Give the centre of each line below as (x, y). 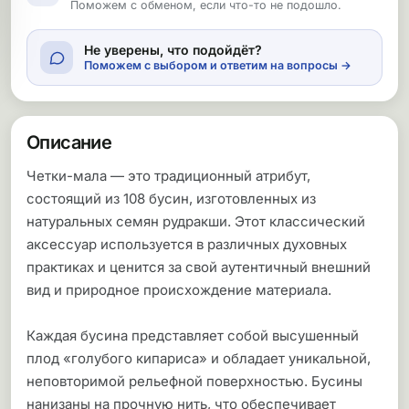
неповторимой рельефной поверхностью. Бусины (194, 381)
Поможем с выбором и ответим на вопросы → (218, 65)
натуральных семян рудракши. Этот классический (196, 221)
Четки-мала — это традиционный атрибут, (168, 176)
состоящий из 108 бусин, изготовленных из (171, 199)
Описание (69, 142)
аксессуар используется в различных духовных (187, 244)
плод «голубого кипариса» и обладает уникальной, (199, 358)
